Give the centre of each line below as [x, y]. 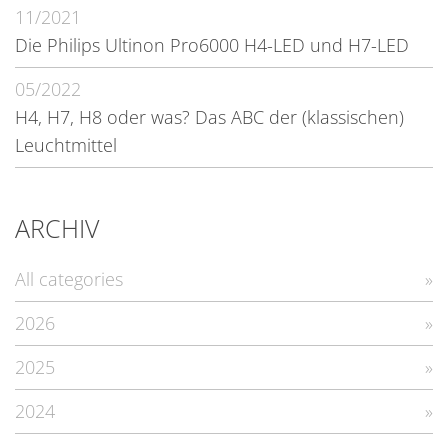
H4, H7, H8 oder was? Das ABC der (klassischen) [209, 117]
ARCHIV [57, 227]
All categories [69, 279]
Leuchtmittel [66, 145]
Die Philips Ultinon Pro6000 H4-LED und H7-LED [212, 45]
